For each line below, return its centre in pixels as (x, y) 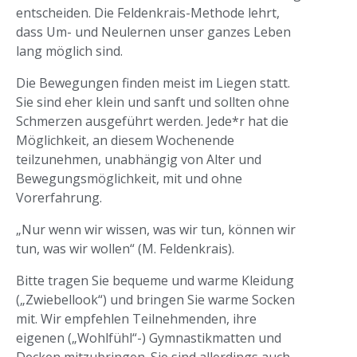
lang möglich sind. (69, 51)
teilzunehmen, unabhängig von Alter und (139, 159)
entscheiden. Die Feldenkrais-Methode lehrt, (148, 13)
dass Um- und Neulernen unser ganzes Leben (153, 32)
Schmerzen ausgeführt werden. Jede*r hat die (152, 121)
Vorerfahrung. (59, 198)
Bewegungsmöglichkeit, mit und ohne (129, 178)
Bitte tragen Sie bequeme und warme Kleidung (155, 280)
